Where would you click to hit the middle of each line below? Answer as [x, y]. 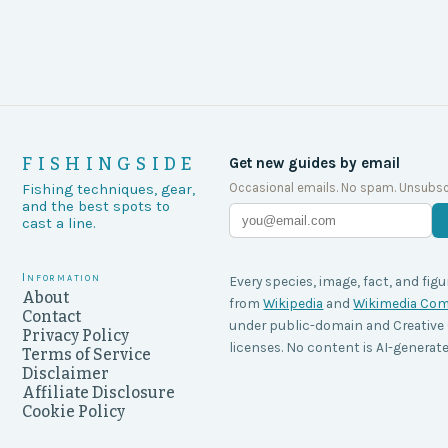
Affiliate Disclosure [99, 392]
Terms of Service [87, 354]
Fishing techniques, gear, [109, 189]
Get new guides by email [315, 163]
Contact [52, 316]
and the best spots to [96, 206]
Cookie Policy [74, 411]
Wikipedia [293, 303]
